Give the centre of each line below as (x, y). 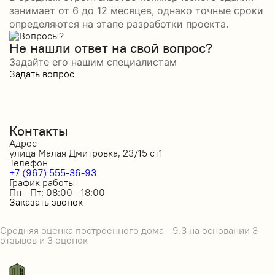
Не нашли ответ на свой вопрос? (111, 48)
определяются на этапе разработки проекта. (119, 24)
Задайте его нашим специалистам (93, 62)
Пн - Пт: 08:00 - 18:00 (57, 192)
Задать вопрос (42, 74)
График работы (42, 182)
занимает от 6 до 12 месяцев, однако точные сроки (136, 11)
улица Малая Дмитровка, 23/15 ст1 (86, 153)
